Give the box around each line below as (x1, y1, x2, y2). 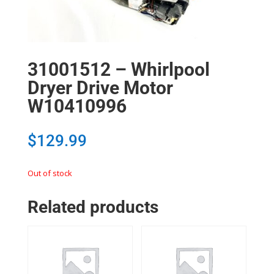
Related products (27, 196, 158, 217)
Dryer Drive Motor (27, 76, 173, 98)
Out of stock (27, 167, 72, 179)
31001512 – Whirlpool (27, 58, 210, 80)
